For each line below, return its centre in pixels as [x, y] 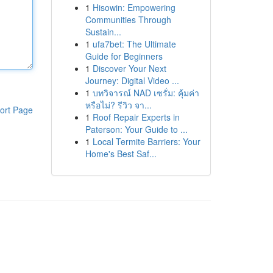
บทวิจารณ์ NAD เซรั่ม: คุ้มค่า [146, 93]
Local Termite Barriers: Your [146, 141]
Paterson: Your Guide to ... [136, 129]
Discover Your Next [129, 68]
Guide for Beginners [124, 56]
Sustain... [103, 32]
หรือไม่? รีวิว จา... [118, 105]
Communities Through [128, 19]
